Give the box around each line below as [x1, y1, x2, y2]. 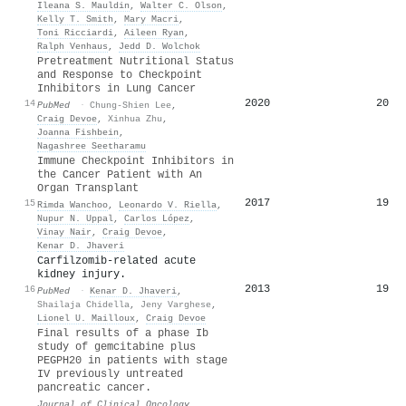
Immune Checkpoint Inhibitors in [37, 154, 234, 168]
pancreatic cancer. [37, 381, 151, 394]
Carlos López [124, 212, 189, 224]
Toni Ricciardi [37, 26, 113, 38]
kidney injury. [37, 267, 126, 281]
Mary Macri [124, 13, 179, 24]
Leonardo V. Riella [119, 198, 217, 210]
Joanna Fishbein [37, 126, 119, 138]
